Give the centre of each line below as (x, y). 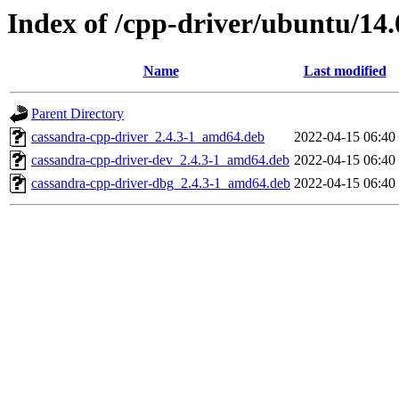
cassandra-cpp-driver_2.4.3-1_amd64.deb (148, 137)
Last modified (345, 71)
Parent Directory (77, 114)
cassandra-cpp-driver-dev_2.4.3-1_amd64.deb (160, 160)
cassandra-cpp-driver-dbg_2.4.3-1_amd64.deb (161, 183)
